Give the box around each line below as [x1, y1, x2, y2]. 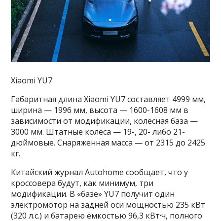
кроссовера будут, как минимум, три [11, 177, 154, 188]
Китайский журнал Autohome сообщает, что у [11, 166, 188, 178]
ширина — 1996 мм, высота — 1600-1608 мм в [11, 104, 189, 115]
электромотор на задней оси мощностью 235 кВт [11, 199, 206, 210]
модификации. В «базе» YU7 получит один [11, 188, 175, 199]
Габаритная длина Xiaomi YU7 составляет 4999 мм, [11, 93, 206, 105]
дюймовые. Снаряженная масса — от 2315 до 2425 [11, 137, 206, 148]
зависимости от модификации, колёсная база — [11, 115, 198, 126]
